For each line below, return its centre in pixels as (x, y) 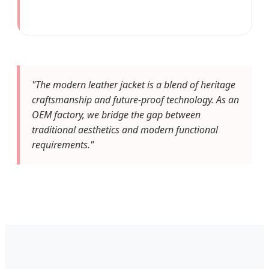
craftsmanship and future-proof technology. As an (135, 99)
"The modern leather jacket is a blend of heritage (134, 84)
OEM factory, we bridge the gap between (116, 114)
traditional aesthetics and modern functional (125, 129)
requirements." (63, 144)
